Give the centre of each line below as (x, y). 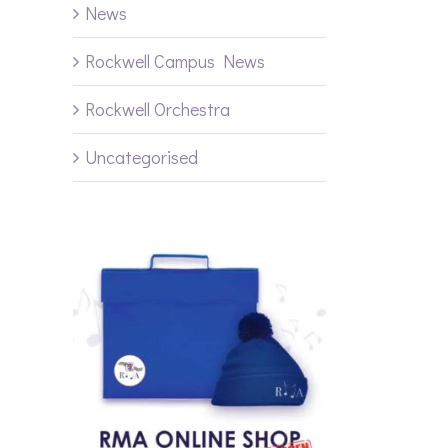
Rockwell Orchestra (157, 109)
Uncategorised (141, 157)
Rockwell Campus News (175, 61)
